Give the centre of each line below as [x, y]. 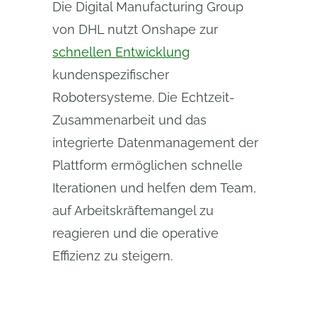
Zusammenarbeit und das [129, 120]
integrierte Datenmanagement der [155, 143]
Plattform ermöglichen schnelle [148, 165]
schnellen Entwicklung [121, 52]
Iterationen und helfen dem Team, [154, 188]
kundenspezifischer [111, 75]
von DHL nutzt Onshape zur [135, 29]
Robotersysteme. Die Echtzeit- [144, 97]
